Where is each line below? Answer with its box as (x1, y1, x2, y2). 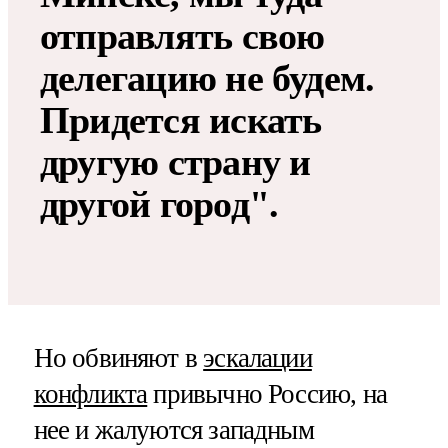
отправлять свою (40, 14, 325, 57)
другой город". (40, 182, 279, 225)
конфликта (33, 378, 148, 409)
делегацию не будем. (40, 56, 375, 99)
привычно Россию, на (147, 378, 387, 409)
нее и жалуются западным (33, 414, 314, 445)
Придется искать (40, 98, 322, 141)
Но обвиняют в (33, 342, 204, 373)
